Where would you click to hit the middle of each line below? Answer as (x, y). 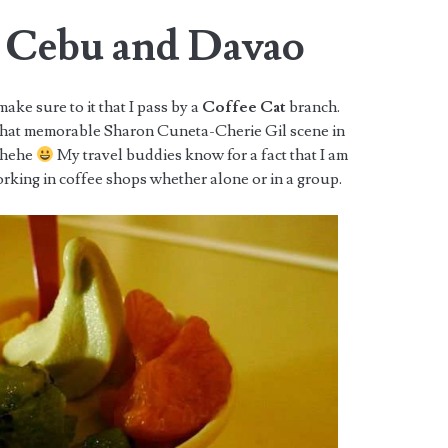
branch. (313, 107)
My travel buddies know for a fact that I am (201, 155)
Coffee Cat (243, 107)
